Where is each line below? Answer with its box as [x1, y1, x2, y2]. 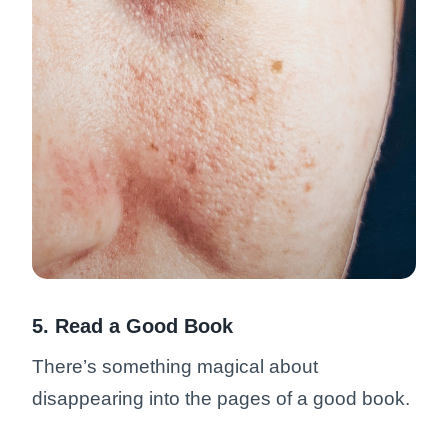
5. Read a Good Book [32, 315, 233, 338]
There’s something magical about [32, 356, 318, 378]
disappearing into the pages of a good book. [32, 388, 415, 410]
